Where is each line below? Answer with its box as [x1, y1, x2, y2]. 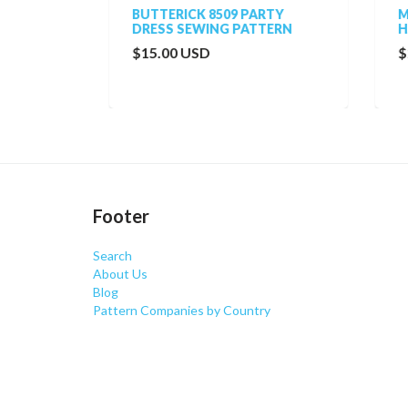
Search [93, 248, 132, 263]
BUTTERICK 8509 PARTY [116, 6, 268, 22]
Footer [93, 205, 149, 227]
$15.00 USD [116, 44, 194, 61]
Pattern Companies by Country [93, 302, 270, 318]
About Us [93, 266, 148, 281]
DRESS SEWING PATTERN [116, 21, 276, 36]
